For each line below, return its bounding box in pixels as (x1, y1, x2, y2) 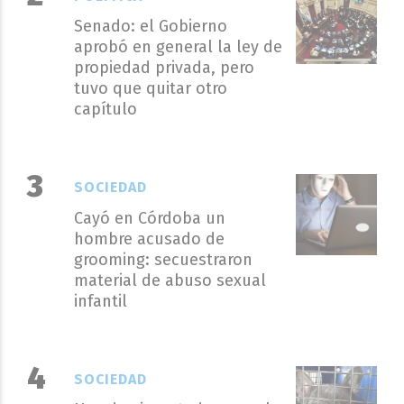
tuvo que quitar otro (73, 78, 227, 98)
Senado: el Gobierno (73, 16, 227, 36)
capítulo (73, 99, 137, 119)
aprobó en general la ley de (73, 37, 282, 57)
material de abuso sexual (73, 270, 266, 290)
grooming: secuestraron (73, 249, 252, 270)
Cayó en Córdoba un (73, 207, 225, 228)
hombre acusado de (73, 228, 225, 249)
